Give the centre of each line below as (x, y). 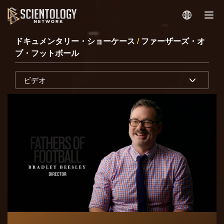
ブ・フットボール (47, 53)
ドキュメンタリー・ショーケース (76, 41)
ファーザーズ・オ (173, 41)
